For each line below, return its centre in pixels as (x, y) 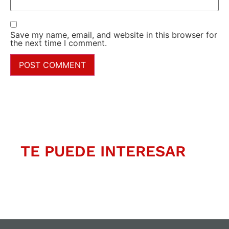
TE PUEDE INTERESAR (103, 151)
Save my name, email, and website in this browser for (114, 35)
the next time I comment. (59, 43)
